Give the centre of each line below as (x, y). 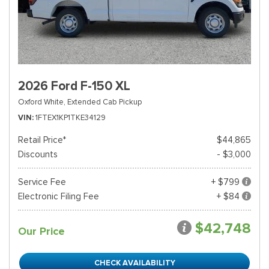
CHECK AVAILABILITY (134, 263)
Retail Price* (42, 140)
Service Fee (42, 182)
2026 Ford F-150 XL (74, 86)
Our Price (41, 231)
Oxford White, (42, 102)
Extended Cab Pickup (104, 102)
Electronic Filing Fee (59, 196)
